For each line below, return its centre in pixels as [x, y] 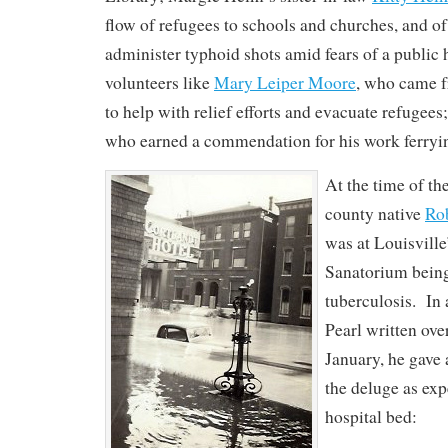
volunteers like [159, 82]
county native [375, 213]
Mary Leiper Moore [285, 82]
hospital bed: [371, 416]
